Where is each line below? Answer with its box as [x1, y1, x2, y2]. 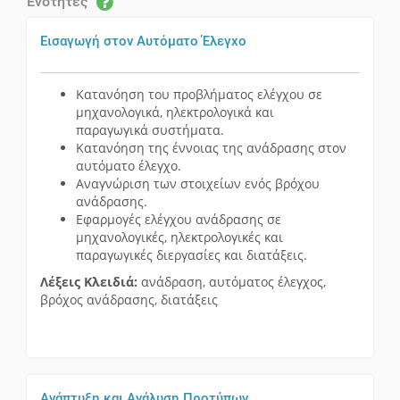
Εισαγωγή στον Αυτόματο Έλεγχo [40, 33, 246, 50]
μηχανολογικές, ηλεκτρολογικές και [76, 229, 283, 246]
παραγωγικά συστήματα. [76, 121, 224, 139]
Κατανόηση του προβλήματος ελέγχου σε [76, 86, 322, 104]
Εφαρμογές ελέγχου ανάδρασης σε [76, 211, 281, 229]
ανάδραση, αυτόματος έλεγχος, [137, 273, 326, 291]
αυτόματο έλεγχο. [76, 157, 181, 175]
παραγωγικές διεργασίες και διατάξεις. [76, 246, 307, 264]
